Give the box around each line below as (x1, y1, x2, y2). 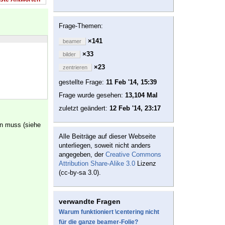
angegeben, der (59, 151, 105, 159)
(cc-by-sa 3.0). (59, 169, 101, 177)
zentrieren (63, 64, 87, 71)
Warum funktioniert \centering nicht (59, 208, 159, 216)
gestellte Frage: (59, 78, 106, 86)
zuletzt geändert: (59, 104, 109, 113)
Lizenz (135, 160, 156, 168)
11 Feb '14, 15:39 (106, 78, 157, 86)
